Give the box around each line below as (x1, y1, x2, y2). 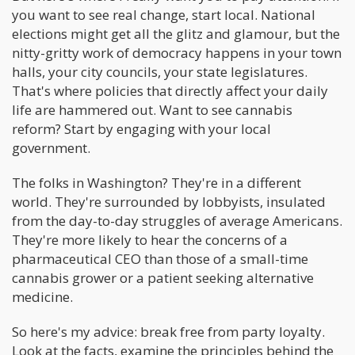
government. (12, 139, 90, 157)
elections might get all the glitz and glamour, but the (12, 25, 340, 43)
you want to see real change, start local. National (12, 6, 315, 24)
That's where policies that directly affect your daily (12, 82, 328, 100)
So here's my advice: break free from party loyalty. (12, 323, 325, 341)
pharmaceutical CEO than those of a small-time (12, 250, 308, 268)
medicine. (12, 288, 73, 306)
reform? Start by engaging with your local (12, 120, 271, 138)
